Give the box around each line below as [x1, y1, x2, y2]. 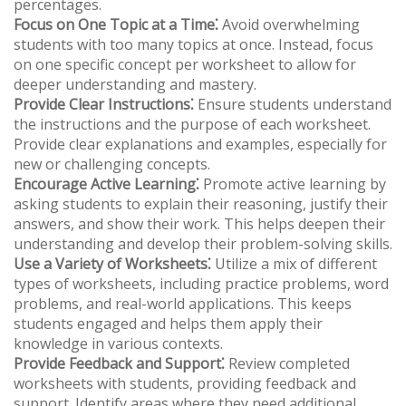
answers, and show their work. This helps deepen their [14, 214, 385, 235]
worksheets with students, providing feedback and [14, 373, 356, 394]
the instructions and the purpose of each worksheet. [14, 114, 371, 135]
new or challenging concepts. [14, 154, 210, 175]
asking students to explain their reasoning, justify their [14, 194, 388, 215]
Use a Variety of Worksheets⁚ [14, 254, 211, 275]
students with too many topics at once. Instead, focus [14, 34, 373, 55]
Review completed [225, 353, 350, 374]
